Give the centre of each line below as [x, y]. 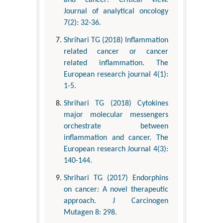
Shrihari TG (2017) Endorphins [116, 178]
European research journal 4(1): [116, 75]
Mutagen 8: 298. [90, 213]
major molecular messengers [116, 115]
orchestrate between [116, 127]
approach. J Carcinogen [116, 201]
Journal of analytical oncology [116, 12]
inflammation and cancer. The [116, 138]
